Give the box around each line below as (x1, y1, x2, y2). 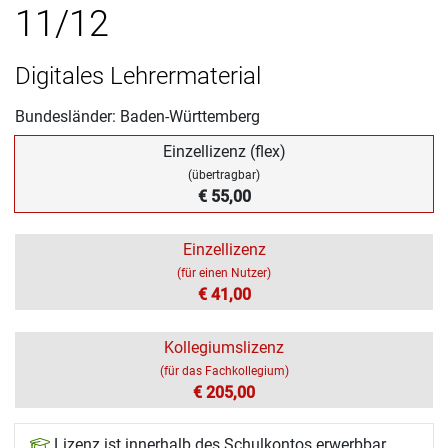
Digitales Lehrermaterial (15, 62, 261, 90)
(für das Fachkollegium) (159, 364, 289, 378)
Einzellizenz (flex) (162, 142, 286, 161)
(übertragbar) (188, 168, 260, 182)
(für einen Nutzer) (177, 266, 271, 280)
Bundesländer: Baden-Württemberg (15, 107, 260, 126)
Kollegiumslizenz (164, 338, 284, 357)
